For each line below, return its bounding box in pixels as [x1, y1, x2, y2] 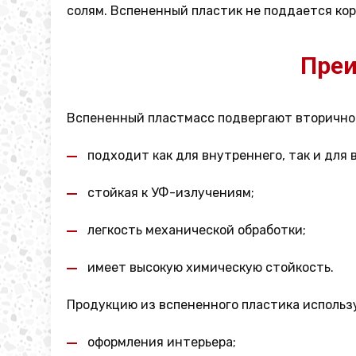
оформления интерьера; [87, 335, 236, 350]
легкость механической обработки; [87, 222, 306, 238]
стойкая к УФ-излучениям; [87, 185, 254, 200]
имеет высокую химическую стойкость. [87, 260, 334, 275]
